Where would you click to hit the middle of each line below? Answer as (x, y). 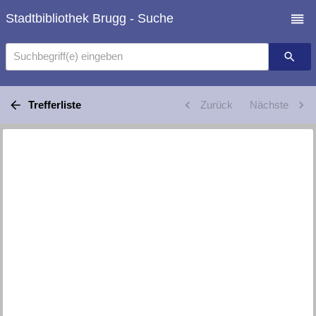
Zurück (216, 104)
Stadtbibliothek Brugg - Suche (89, 19)
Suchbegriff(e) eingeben (68, 56)
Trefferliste (54, 104)
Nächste (269, 104)
